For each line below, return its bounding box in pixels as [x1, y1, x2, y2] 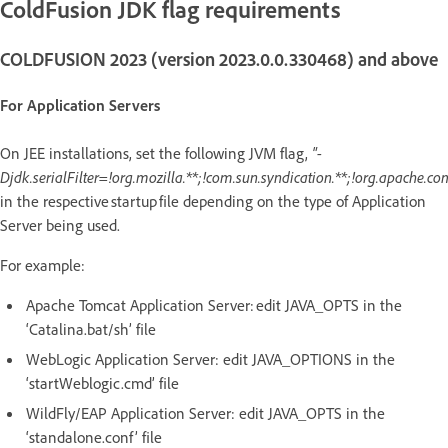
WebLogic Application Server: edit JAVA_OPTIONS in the [26, 349, 395, 370]
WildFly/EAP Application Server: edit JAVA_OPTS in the [26, 403, 385, 424]
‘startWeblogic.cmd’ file [26, 373, 187, 394]
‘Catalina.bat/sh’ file [26, 319, 164, 340]
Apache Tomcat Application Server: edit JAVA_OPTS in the [26, 295, 402, 316]
